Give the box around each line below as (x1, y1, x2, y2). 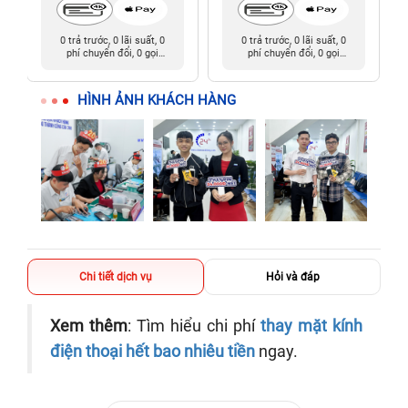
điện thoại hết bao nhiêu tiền (50, 342, 255, 362)
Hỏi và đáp (265, 270, 320, 283)
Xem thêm (50, 317, 127, 336)
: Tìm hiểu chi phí (127, 317, 260, 336)
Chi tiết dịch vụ (79, 270, 152, 283)
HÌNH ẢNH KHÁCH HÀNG (77, 91, 236, 108)
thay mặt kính (260, 317, 362, 336)
